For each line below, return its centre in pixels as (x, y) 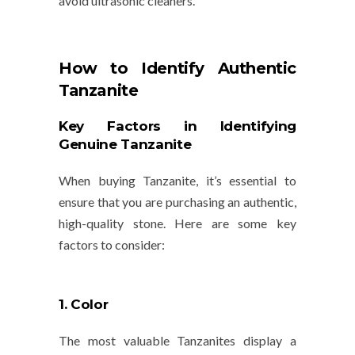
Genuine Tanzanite (125, 145)
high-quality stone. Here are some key (177, 223)
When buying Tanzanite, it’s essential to (177, 181)
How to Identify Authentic (177, 69)
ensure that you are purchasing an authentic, (177, 202)
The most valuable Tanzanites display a (177, 341)
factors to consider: (112, 245)
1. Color (84, 305)
